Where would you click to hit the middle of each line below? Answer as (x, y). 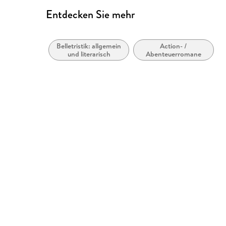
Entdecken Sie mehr (91, 15)
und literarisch (89, 54)
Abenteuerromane (174, 54)
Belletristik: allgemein (89, 46)
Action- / (174, 46)
